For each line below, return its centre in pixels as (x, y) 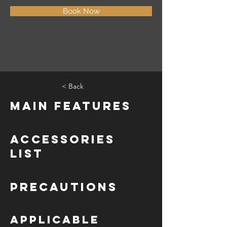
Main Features (71, 106)
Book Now (81, 11)
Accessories (63, 139)
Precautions (64, 187)
